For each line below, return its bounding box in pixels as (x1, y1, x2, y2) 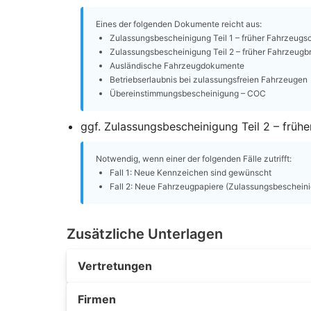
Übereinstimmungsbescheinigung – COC (110, 88, 266, 99)
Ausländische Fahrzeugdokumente (110, 60, 244, 71)
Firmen (78, 292, 116, 306)
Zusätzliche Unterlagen (67, 226, 223, 242)
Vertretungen (78, 259, 152, 273)
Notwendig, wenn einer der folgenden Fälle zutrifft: (96, 153, 292, 164)
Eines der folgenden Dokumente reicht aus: (96, 19, 262, 29)
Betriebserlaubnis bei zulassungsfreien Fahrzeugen (110, 74, 308, 85)
